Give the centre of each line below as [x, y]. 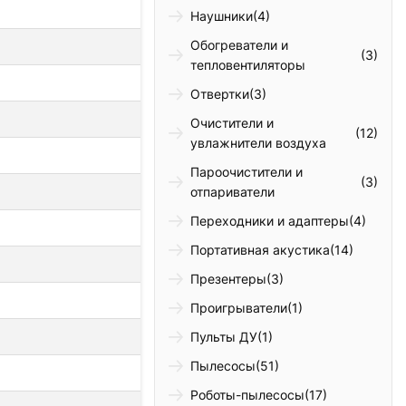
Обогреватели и [240, 45]
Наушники [222, 16]
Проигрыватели [239, 308]
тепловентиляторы [248, 65]
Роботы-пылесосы [248, 395]
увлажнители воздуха [259, 143]
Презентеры [229, 279]
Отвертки [220, 94]
